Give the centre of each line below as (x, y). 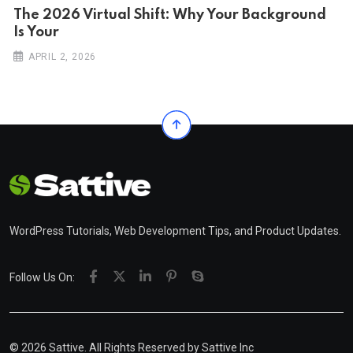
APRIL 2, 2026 (62, 57)
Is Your (36, 33)
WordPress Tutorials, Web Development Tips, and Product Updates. (175, 230)
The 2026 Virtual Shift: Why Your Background (170, 15)
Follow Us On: (42, 277)
